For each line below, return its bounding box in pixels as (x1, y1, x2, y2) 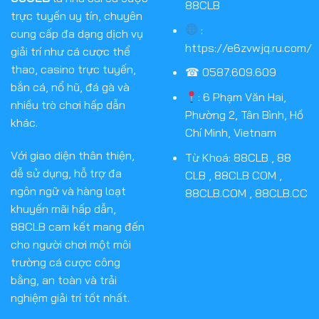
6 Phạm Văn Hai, (203, 90, 287, 105)
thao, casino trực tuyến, (11, 61, 136, 76)
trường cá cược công (11, 254, 120, 269)
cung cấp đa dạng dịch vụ (11, 26, 143, 41)
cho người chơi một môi (11, 236, 131, 251)
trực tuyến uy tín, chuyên (11, 8, 142, 23)
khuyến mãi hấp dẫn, (11, 201, 116, 216)
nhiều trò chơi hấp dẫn (11, 97, 125, 112)
